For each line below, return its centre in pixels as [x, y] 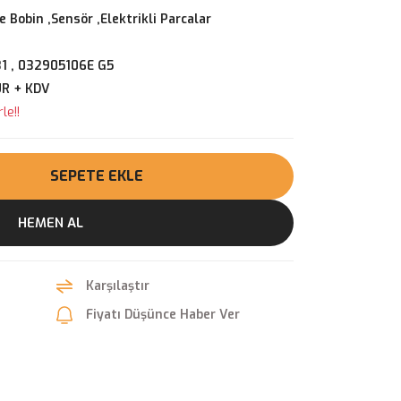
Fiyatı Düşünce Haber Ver [163, 315]
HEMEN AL [50, 222]
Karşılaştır [118, 286]
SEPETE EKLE [97, 176]
